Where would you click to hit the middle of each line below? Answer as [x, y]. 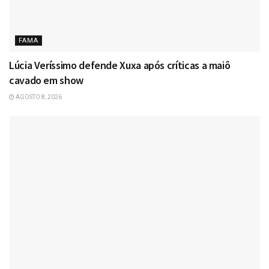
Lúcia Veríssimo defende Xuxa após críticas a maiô [120, 65]
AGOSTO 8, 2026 [38, 97]
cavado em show [46, 80]
